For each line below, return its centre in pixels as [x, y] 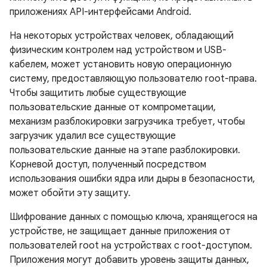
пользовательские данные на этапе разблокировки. [125, 150]
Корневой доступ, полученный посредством [108, 164]
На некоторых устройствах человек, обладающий [122, 36]
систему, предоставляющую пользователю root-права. [133, 79]
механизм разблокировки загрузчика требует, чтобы [127, 122]
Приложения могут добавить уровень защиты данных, [129, 260]
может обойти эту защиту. [70, 193]
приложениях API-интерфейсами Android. [100, 12]
